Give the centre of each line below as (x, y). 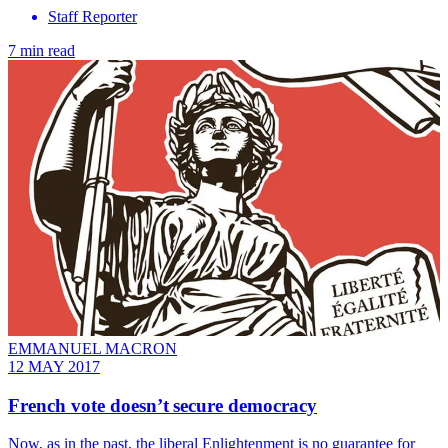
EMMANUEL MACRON (92, 348)
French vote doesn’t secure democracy (162, 405)
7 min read (41, 50)
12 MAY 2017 (54, 366)
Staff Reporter (92, 16)
